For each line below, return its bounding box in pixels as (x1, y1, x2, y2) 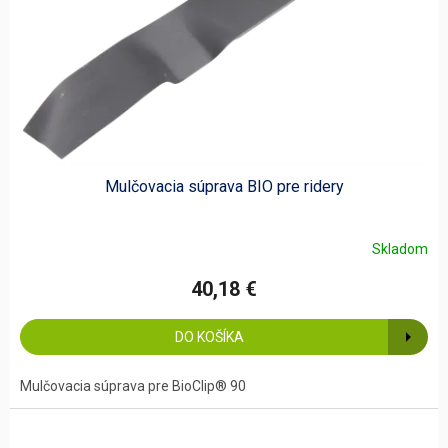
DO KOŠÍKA (174, 328, 244, 345)
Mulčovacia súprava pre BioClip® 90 (20, 377, 246, 394)
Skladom (372, 241, 428, 258)
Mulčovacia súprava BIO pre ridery (104, 176, 344, 196)
